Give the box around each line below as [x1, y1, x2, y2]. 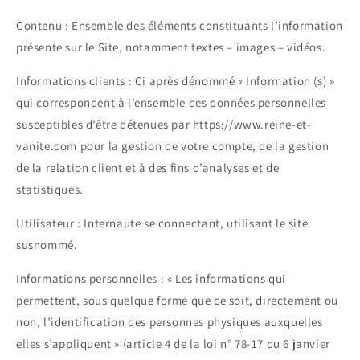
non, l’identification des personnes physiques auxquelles [16, 314, 323, 330]
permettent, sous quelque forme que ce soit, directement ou [16, 292, 338, 309]
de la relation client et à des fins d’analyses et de [16, 160, 280, 176]
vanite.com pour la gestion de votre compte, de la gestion [16, 138, 329, 154]
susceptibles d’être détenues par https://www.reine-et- [16, 117, 312, 133]
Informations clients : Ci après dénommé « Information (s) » [16, 73, 335, 89]
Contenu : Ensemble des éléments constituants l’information [16, 18, 343, 34]
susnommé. [16, 237, 78, 253]
